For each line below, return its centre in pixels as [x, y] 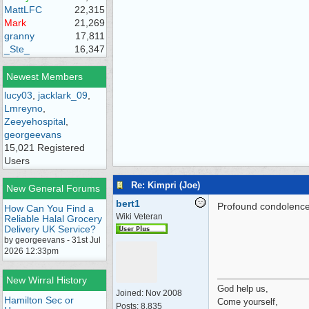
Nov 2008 [164, 293]
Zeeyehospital [35, 121]
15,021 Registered [44, 148]
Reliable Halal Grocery [53, 219]
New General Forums [53, 188]
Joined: [131, 293]
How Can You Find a [49, 208]
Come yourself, [248, 302]
